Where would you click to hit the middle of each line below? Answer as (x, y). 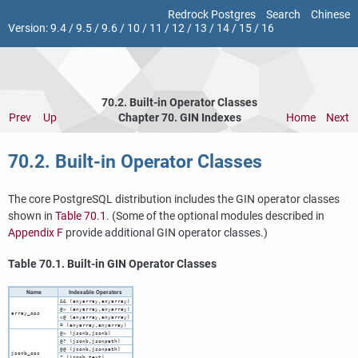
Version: (29, 28)
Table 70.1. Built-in (58, 264)
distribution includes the (174, 200)
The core (30, 200)
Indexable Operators (95, 292)
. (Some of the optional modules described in (215, 217)
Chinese (330, 15)
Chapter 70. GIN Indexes (179, 118)
